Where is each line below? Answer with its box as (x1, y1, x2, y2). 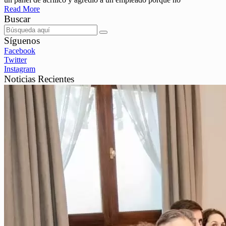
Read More (4, 5, 40, 14)
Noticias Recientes (4, 74, 74, 85)
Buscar (4, 14, 30, 25)
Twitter (4, 55, 27, 65)
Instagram (4, 65, 35, 74)
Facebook (4, 46, 35, 55)
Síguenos (4, 35, 40, 46)
